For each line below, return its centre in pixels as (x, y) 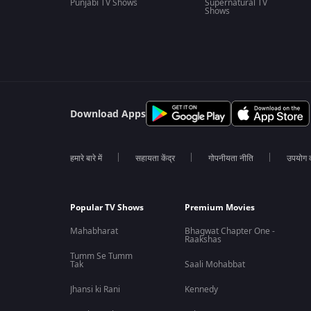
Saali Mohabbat (215, 264)
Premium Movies (220, 208)
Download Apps (108, 114)
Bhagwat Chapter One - (230, 231)
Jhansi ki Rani (95, 289)
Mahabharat (94, 231)
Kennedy (202, 289)
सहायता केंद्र (155, 158)
